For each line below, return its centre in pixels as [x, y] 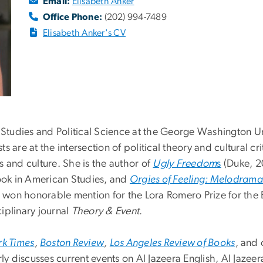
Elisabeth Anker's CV [84, 33]
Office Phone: [73, 17]
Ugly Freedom [185, 164]
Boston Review [72, 243]
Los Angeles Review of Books [172, 243]
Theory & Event [105, 212]
